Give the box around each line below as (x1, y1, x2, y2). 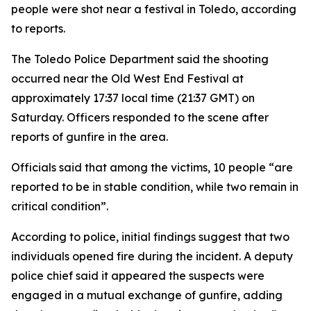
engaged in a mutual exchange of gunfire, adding (11, 288, 283, 302)
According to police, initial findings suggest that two (11, 230, 289, 244)
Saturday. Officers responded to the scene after (11, 110, 269, 124)
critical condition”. (11, 199, 108, 213)
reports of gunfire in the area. (11, 130, 168, 144)
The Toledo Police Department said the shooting (11, 52, 269, 66)
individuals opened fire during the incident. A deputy (11, 249, 293, 263)
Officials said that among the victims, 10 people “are (11, 160, 293, 174)
